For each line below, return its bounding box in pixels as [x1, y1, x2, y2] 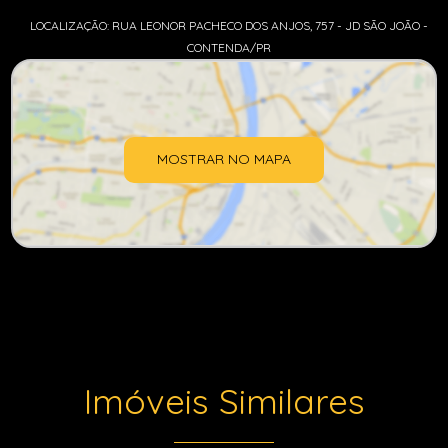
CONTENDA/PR [187, 40, 271, 55]
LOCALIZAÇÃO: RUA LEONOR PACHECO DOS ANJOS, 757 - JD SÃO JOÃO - [30, 18, 428, 33]
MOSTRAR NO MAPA [157, 150, 291, 168]
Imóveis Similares [83, 379, 365, 423]
